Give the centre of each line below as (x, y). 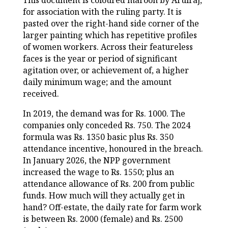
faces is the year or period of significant (100, 59)
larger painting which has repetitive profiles (110, 35)
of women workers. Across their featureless (108, 47)
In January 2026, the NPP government (96, 161)
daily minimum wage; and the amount (97, 82)
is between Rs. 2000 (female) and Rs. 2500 (103, 219)
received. (41, 94)
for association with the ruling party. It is (102, 12)
